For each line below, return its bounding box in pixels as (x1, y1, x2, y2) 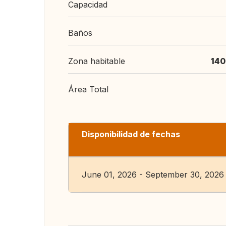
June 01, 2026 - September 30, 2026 (82, 169, 224, 180)
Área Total (68, 84, 108, 94)
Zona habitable (68, 56, 125, 66)
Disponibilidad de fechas (82, 129, 180, 139)
